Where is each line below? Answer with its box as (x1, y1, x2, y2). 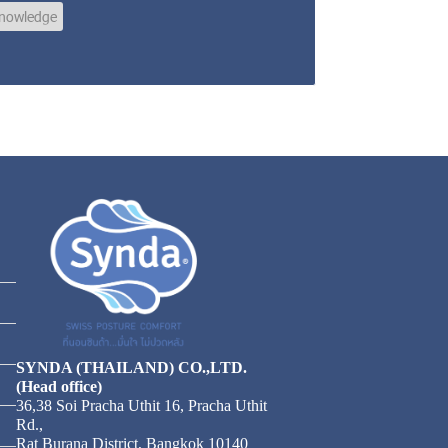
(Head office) (16, 377, 103, 395)
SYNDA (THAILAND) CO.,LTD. (16, 358, 248, 376)
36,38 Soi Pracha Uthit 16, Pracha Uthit (16, 396, 268, 414)
